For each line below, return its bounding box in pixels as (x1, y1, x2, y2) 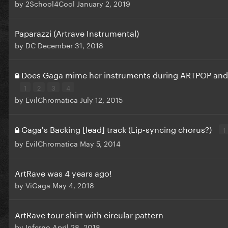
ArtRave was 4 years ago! (15, 166, 112, 179)
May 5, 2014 (80, 137, 121, 149)
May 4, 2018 (52, 179, 94, 191)
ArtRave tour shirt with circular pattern (15, 208, 163, 221)
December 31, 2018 (38, 39, 103, 51)
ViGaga (25, 179, 50, 191)
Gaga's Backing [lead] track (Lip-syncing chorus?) (21, 122, 214, 135)
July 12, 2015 (80, 94, 123, 105)
